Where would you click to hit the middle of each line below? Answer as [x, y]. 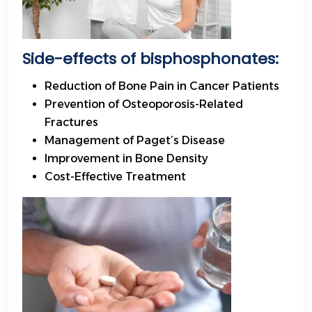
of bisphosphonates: [197, 59]
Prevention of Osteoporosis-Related [144, 104]
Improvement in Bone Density [126, 159]
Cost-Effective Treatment [115, 177]
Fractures [71, 123]
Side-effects [69, 59]
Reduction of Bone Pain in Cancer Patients [162, 86]
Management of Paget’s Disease [135, 141]
